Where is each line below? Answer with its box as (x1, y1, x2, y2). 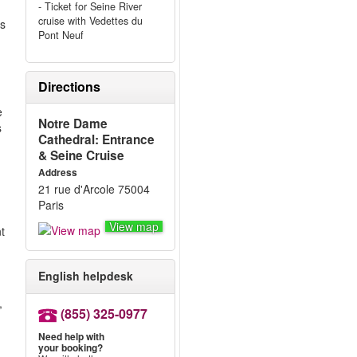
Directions (37, 77, 100, 96)
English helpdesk (37, 268, 133, 284)
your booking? (37, 340, 103, 355)
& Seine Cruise (37, 147, 124, 164)
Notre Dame (37, 115, 108, 132)
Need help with (37, 329, 104, 344)
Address (37, 166, 77, 179)
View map (108, 218, 159, 234)
